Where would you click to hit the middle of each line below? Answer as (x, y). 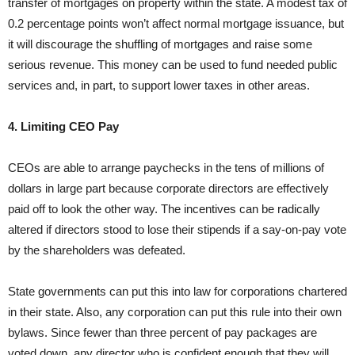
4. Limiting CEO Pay (63, 127)
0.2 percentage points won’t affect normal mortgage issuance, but (176, 24)
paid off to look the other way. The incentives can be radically (164, 209)
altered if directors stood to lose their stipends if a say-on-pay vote (177, 230)
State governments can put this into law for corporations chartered (177, 292)
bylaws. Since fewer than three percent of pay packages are (162, 333)
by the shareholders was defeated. (97, 250)
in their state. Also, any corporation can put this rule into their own (175, 312)
